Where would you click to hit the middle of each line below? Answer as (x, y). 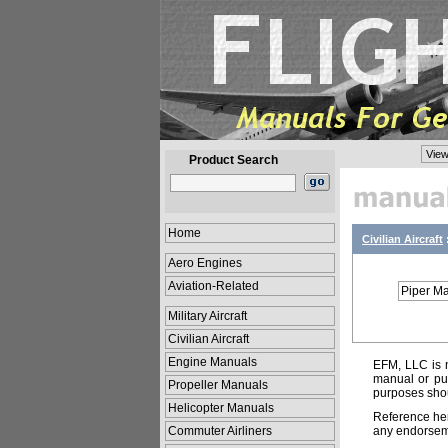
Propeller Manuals (218, 385)
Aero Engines (205, 263)
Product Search (233, 160)
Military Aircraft (207, 316)
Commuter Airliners (220, 431)
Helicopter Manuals (221, 408)
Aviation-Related (213, 286)
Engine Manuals (212, 362)
